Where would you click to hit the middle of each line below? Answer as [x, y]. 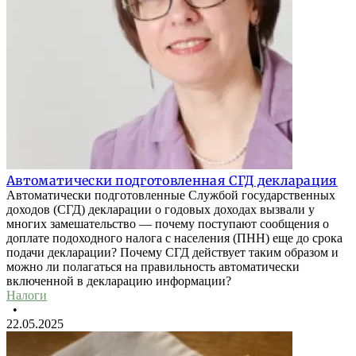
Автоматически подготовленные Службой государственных [171, 195]
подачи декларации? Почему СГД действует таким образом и [172, 253]
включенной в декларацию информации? [119, 281]
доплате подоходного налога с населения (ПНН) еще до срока [174, 238]
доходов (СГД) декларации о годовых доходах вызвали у [161, 210]
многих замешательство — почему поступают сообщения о [168, 224]
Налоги [27, 296]
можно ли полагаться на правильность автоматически [153, 267]
